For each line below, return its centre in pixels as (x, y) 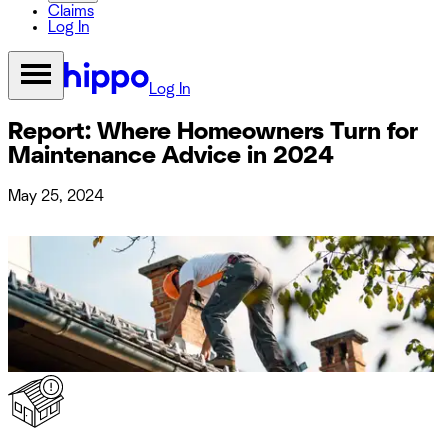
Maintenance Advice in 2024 (171, 155)
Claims (71, 11)
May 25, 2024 (56, 195)
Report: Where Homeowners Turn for (213, 131)
